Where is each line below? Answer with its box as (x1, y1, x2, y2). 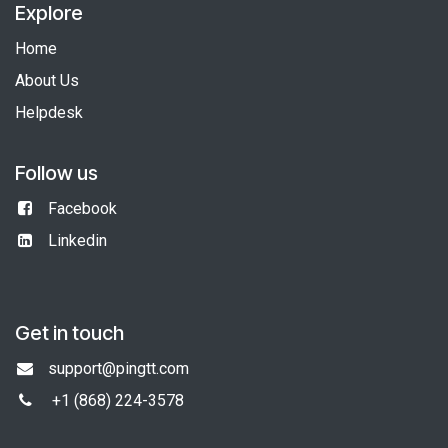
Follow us (15, 160, 98, 185)
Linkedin (47, 230, 107, 250)
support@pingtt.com (47, 358, 189, 378)
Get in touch (15, 320, 124, 345)
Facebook (47, 198, 117, 218)
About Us (15, 70, 79, 90)
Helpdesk (15, 102, 83, 122)
